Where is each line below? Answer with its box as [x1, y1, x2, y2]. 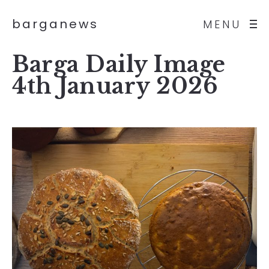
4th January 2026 [12, 73, 218, 100]
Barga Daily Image [12, 51, 226, 78]
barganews [12, 16, 98, 32]
